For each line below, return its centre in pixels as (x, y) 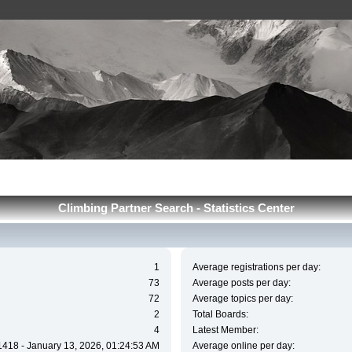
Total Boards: (220, 315)
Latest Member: (225, 330)
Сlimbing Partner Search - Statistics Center (176, 208)
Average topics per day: (242, 299)
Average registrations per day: (256, 268)
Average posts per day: (241, 283)
